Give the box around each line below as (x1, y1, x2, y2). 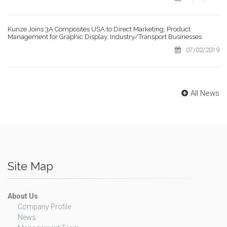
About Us (8, 192, 38, 201)
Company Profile (18, 203, 71, 211)
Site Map (8, 160, 53, 173)
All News (191, 89, 219, 98)
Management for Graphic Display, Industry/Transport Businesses (8, 33, 202, 41)
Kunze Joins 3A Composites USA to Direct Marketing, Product (8, 25, 191, 33)
